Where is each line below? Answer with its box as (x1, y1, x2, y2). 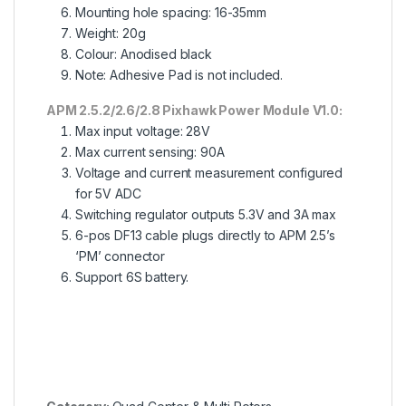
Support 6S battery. (75, 269, 189, 285)
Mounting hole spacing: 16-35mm (75, 5, 266, 21)
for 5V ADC (75, 186, 141, 202)
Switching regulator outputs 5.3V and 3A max (75, 207, 336, 223)
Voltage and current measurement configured (75, 165, 343, 181)
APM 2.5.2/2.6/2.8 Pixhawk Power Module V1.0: (46, 102, 343, 119)
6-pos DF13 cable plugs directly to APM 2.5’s (75, 227, 335, 244)
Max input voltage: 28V (75, 123, 210, 140)
